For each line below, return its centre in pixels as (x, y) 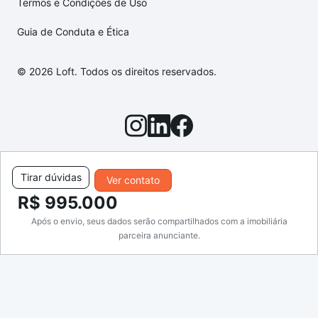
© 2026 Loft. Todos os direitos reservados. (117, 72)
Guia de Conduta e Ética (73, 32)
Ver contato (133, 180)
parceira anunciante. (159, 235)
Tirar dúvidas (51, 177)
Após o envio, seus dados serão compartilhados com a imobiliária (159, 221)
